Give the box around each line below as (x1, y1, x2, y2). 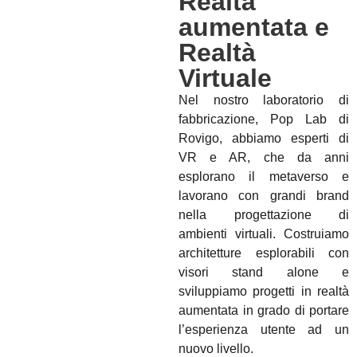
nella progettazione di (178, 208, 349, 222)
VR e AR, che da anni (178, 151, 349, 165)
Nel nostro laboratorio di (178, 93, 349, 108)
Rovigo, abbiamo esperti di (178, 131, 349, 146)
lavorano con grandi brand (178, 189, 349, 203)
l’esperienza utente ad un (178, 323, 349, 337)
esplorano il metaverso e (178, 170, 349, 184)
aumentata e (178, 13, 329, 42)
